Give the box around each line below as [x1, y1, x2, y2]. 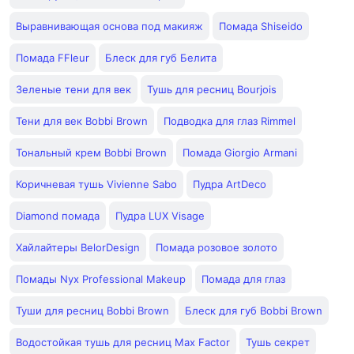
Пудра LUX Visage [115, 209, 205, 222]
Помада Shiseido [219, 20, 303, 32]
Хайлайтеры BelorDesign [16, 241, 140, 254]
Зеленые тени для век [16, 83, 131, 96]
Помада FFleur [16, 51, 89, 64]
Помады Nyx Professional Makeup [16, 273, 186, 285]
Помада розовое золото [156, 241, 277, 254]
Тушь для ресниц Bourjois [147, 83, 277, 96]
